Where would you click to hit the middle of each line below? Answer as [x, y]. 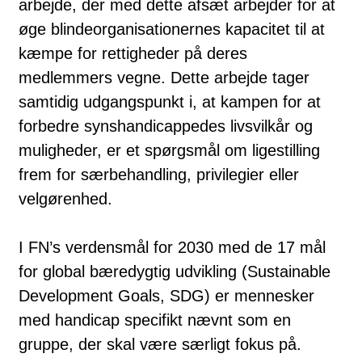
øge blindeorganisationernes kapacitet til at [172, 29]
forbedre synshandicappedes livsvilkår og [166, 126]
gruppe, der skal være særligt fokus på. [160, 344]
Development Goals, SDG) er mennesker [166, 295]
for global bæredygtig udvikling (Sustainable [175, 271]
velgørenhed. [70, 198]
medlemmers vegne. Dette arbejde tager [164, 77]
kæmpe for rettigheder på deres [133, 53]
